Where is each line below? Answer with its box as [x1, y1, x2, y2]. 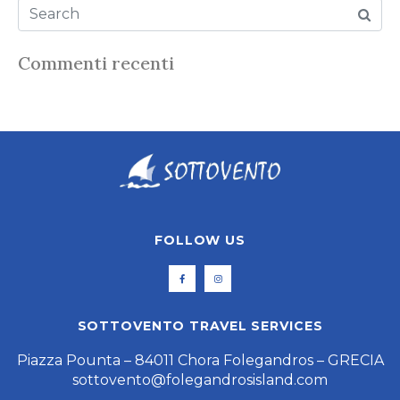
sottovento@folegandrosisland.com [72, 371, 328, 388]
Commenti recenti [18, 52, 174, 75]
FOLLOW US [154, 231, 246, 248]
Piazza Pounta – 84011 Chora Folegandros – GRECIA [16, 351, 384, 369]
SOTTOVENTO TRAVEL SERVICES [77, 317, 323, 334]
